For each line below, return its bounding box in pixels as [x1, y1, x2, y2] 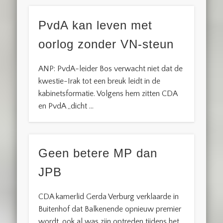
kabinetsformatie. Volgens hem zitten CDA [38, 89, 178, 98]
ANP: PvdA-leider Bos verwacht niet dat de [38, 64, 183, 73]
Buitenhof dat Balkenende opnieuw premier [38, 205, 182, 214]
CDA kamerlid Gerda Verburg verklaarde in [38, 192, 179, 202]
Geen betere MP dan [38, 146, 158, 160]
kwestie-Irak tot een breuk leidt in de [38, 76, 161, 86]
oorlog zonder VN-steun [38, 37, 174, 51]
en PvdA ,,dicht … [38, 101, 94, 111]
